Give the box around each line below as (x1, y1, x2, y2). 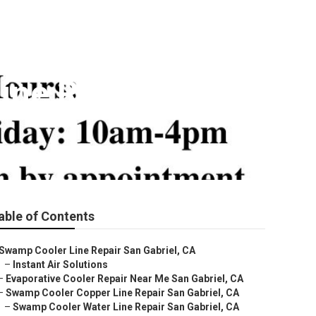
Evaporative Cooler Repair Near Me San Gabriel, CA (6, 273, 243, 284)
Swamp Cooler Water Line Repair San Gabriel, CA (13, 301, 239, 312)
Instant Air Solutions (13, 259, 108, 270)
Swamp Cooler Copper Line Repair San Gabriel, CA (6, 287, 239, 298)
